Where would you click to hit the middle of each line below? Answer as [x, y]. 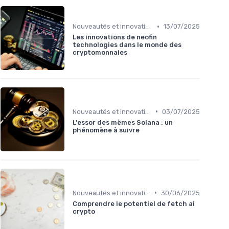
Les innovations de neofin [115, 37]
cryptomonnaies [100, 53]
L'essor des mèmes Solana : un [123, 122]
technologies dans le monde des [127, 45]
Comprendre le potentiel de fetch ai [134, 203]
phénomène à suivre [106, 130]
